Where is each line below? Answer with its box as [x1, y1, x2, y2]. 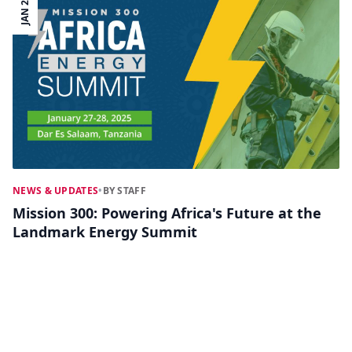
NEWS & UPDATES [13, 184, 99, 198]
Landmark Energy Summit [13, 222, 197, 242]
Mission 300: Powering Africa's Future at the [13, 203, 321, 223]
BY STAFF [102, 184, 146, 198]
